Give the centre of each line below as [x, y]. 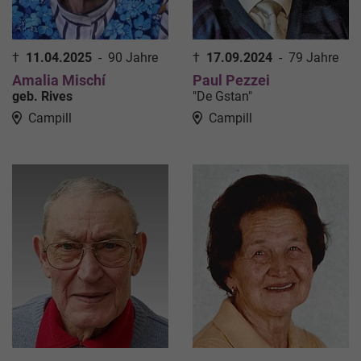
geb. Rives [42, 96]
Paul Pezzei [231, 80]
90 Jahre [133, 57]
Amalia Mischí [59, 80]
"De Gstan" [222, 96]
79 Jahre [313, 57]
